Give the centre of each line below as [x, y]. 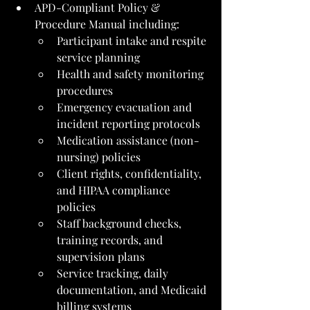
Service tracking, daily [114, 273]
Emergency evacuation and [126, 107]
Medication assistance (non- [128, 140]
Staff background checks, [120, 223]
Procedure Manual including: [107, 24]
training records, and [111, 239]
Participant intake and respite [133, 40]
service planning [98, 57]
